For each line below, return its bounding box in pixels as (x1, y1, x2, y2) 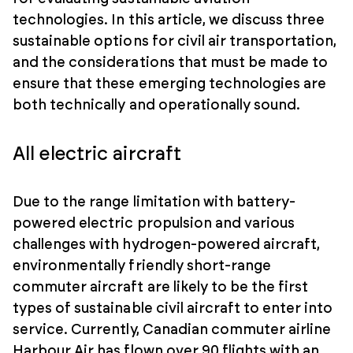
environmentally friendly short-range (13, 258, 272, 273)
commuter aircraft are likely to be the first (13, 280, 309, 295)
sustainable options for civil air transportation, (13, 34, 337, 49)
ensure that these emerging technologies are (13, 76, 327, 91)
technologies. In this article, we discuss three (13, 13, 325, 28)
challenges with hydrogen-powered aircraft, (13, 237, 321, 252)
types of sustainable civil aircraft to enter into (13, 301, 333, 316)
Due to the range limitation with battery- (13, 195, 296, 210)
